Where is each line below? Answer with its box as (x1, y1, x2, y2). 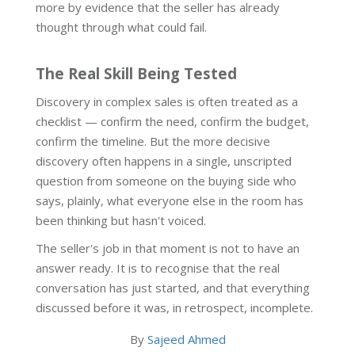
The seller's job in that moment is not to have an (36, 240, 300, 257)
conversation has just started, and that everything (36, 280, 310, 296)
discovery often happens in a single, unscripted (36, 153, 292, 170)
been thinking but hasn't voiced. (36, 212, 206, 229)
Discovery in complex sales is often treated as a (36, 94, 298, 110)
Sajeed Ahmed (147, 331, 226, 348)
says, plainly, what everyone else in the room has (36, 193, 303, 209)
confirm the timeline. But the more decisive (36, 133, 270, 150)
